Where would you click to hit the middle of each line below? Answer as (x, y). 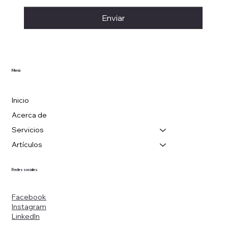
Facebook (29, 197)
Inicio (20, 101)
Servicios (27, 130)
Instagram (29, 207)
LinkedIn (25, 217)
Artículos (27, 145)
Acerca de (29, 115)
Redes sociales (24, 170)
